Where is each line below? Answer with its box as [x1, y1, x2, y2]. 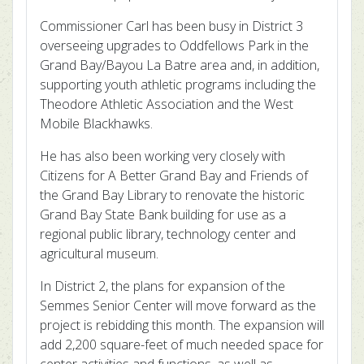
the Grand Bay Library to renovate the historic [40, 186, 305, 204]
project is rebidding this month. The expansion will [40, 316, 324, 334]
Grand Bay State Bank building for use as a [40, 206, 286, 223]
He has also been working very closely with [40, 147, 285, 165]
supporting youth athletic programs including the [40, 76, 316, 93]
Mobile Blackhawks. [40, 115, 153, 132]
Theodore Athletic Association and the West [40, 95, 293, 113]
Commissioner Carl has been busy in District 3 [40, 17, 303, 35]
